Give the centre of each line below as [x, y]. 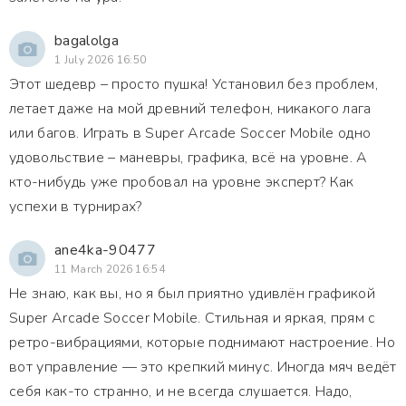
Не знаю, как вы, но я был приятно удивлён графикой [192, 294]
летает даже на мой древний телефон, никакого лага [190, 109]
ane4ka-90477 [105, 250]
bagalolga [87, 41]
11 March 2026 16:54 [110, 269]
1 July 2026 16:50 [101, 60]
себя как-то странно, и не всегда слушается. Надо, [181, 391]
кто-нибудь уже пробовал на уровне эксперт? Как [182, 182]
